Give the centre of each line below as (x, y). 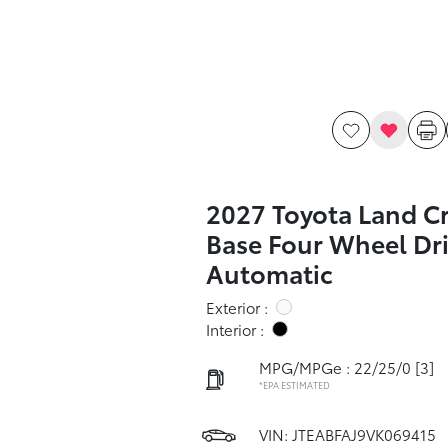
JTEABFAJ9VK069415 (363, 434)
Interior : (234, 329)
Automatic (269, 272)
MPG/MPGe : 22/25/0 (334, 367)
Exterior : (236, 307)
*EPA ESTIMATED (294, 384)
